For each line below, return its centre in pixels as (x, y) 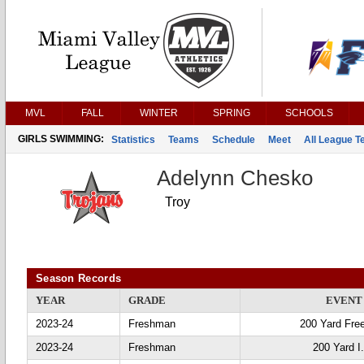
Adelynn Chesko (235, 178)
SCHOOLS (309, 113)
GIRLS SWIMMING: (61, 139)
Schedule (234, 140)
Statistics (133, 140)
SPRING (232, 113)
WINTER (159, 113)
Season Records (79, 278)
